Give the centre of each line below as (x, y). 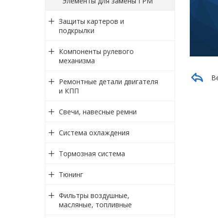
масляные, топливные (95, 204)
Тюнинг (71, 174)
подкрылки (76, 30)
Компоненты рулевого (96, 51)
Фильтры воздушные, (94, 195)
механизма (77, 60)
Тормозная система (92, 153)
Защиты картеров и (91, 21)
